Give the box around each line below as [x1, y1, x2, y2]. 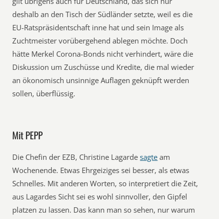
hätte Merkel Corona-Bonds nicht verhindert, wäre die [12, 49, 194, 59]
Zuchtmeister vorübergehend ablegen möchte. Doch [12, 36, 188, 45]
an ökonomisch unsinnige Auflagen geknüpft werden [12, 75, 190, 85]
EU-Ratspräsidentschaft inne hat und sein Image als [12, 22, 184, 32]
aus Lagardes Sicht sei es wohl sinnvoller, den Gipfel [12, 192, 188, 201]
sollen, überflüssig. [12, 88, 76, 98]
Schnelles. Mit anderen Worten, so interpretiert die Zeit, [12, 178, 198, 188]
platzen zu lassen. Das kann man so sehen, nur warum [12, 205, 196, 215]
